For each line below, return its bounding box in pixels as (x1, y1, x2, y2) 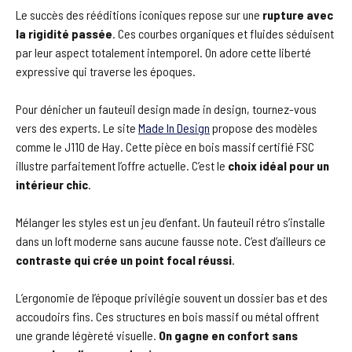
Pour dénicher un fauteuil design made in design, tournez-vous (16, 101, 317, 116)
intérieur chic (16, 176, 88, 192)
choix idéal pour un (228, 157, 329, 173)
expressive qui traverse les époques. (16, 63, 196, 79)
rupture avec (262, 6, 333, 22)
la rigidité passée (16, 25, 112, 41)
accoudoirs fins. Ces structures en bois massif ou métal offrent (16, 308, 319, 324)
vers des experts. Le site (16, 119, 138, 135)
